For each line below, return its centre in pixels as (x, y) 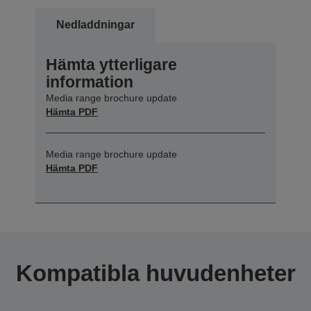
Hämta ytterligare (111, 65)
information (90, 82)
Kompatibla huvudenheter (155, 274)
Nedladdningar (95, 25)
